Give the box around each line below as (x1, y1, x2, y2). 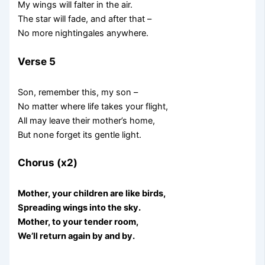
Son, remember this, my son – (18, 86, 138, 98)
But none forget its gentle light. (18, 129, 142, 140)
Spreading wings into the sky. (18, 202, 141, 214)
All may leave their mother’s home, (18, 115, 156, 126)
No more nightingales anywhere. (18, 28, 149, 39)
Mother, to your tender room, (18, 216, 139, 228)
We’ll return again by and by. (18, 231, 135, 242)
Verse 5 (18, 54, 56, 67)
